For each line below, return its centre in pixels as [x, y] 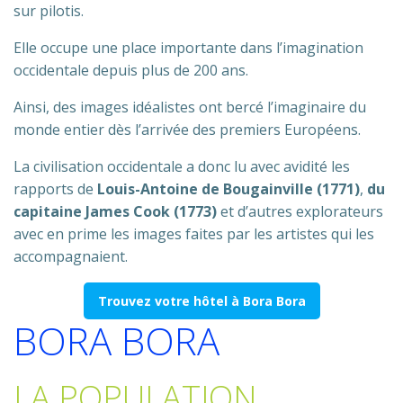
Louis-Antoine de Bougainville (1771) [228, 189]
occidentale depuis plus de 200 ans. [131, 70]
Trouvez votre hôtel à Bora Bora [201, 301]
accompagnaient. [72, 256]
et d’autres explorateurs [300, 211]
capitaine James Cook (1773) [115, 211]
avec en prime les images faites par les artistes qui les [194, 234]
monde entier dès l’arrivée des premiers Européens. [187, 130]
